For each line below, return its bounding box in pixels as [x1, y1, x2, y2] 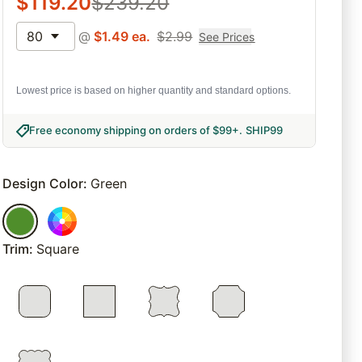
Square [36, 241, 80, 258]
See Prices [199, 29, 255, 44]
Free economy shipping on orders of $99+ [29, 124, 240, 137]
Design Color [2, 175, 84, 192]
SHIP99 [246, 124, 284, 137]
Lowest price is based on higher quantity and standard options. [16, 85, 292, 97]
